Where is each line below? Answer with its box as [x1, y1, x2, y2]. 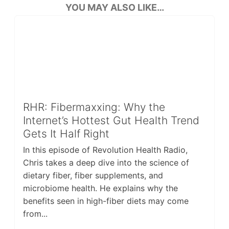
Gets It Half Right [22, 127, 109, 141]
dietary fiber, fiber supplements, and [22, 170, 163, 180]
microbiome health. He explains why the [22, 182, 178, 193]
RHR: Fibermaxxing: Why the [22, 101, 165, 114]
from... [22, 208, 48, 219]
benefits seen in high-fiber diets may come [22, 195, 189, 206]
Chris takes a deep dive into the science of [22, 157, 189, 168]
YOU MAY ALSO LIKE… [65, 2, 164, 13]
